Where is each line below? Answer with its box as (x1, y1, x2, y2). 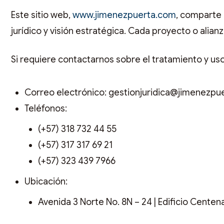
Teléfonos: (24, 103, 67, 114)
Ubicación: (24, 176, 67, 187)
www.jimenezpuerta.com (70, 9, 176, 20)
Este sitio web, (11, 9, 70, 20)
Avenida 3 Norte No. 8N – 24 (38, 196, 152, 208)
